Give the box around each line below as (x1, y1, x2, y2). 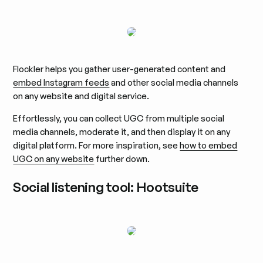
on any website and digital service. (13, 90, 150, 102)
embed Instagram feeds (13, 77, 110, 89)
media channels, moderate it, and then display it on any (13, 126, 231, 137)
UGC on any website (13, 153, 95, 164)
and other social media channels (109, 77, 239, 89)
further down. (94, 153, 150, 164)
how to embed (180, 139, 238, 151)
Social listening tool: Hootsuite (13, 178, 198, 195)
